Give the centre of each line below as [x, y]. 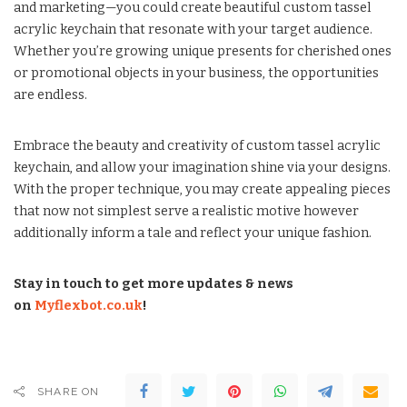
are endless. [50, 94]
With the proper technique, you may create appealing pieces [202, 189]
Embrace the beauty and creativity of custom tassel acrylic [197, 145]
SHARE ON [69, 391]
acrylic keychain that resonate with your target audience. [193, 29]
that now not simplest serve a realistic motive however [186, 211]
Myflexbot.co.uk [89, 305]
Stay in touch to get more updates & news [154, 283]
